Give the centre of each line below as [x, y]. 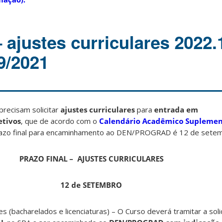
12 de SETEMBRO [91, 185]
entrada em [176, 110]
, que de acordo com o [60, 121]
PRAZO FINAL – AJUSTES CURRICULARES [91, 159]
